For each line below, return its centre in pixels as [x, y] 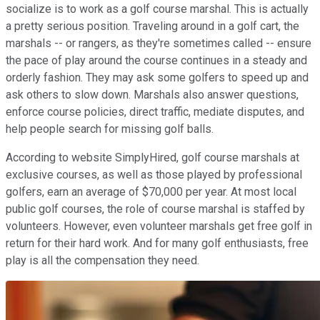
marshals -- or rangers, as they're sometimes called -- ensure [159, 44]
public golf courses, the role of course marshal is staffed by [155, 209]
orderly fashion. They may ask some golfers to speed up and [157, 78]
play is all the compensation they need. [102, 261]
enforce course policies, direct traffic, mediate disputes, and [155, 112]
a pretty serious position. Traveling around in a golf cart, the [152, 26]
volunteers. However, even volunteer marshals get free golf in [159, 226]
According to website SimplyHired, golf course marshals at [152, 158]
